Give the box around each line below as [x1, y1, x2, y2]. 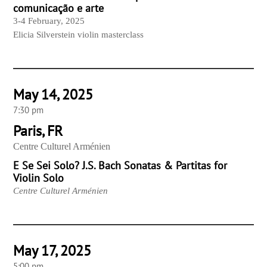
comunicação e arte [13, 1, 104, 15]
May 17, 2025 [13, 241, 92, 260]
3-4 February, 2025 [13, 16, 85, 26]
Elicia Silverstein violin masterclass [13, 30, 144, 40]
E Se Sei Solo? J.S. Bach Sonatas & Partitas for [13, 159, 228, 173]
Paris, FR [13, 122, 63, 141]
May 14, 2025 [13, 85, 94, 104]
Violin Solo [13, 171, 64, 185]
